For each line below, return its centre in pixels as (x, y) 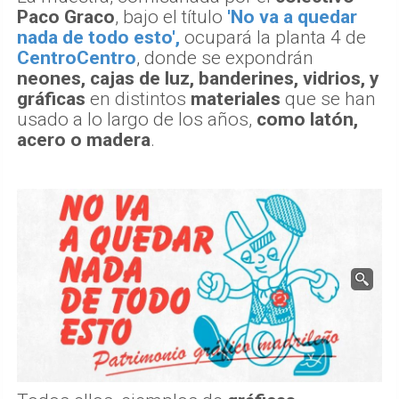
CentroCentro (77, 57)
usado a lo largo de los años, (137, 119)
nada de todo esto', (98, 37)
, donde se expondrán (225, 57)
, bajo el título (171, 16)
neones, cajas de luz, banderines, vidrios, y (198, 78)
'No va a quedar (292, 16)
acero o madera (84, 139)
